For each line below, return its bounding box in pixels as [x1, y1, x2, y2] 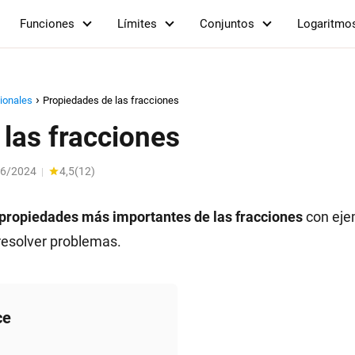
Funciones [20, 17, 74, 31]
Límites [117, 17, 157, 31]
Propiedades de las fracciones [43, 94, 179, 106]
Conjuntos [200, 17, 254, 31]
